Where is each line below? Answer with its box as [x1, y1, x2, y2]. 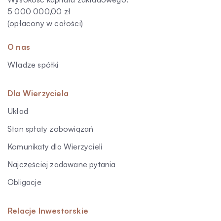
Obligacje [7, 177, 41, 187]
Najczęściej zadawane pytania [7, 159, 116, 169]
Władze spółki [7, 60, 59, 70]
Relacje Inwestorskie [7, 206, 88, 216]
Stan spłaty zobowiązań [7, 124, 94, 134]
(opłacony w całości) [7, 18, 83, 28]
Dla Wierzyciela [7, 88, 69, 98]
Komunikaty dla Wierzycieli [7, 142, 103, 151]
